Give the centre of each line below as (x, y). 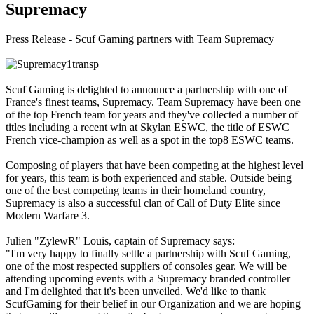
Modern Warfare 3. (48, 215)
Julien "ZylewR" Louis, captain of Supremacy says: (120, 240)
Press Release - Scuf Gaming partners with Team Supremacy (140, 39)
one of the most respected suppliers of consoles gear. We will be (146, 266)
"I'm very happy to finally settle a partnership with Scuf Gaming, (148, 253)
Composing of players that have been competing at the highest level (155, 165)
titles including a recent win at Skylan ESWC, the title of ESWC (148, 127)
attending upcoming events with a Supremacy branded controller (148, 278)
